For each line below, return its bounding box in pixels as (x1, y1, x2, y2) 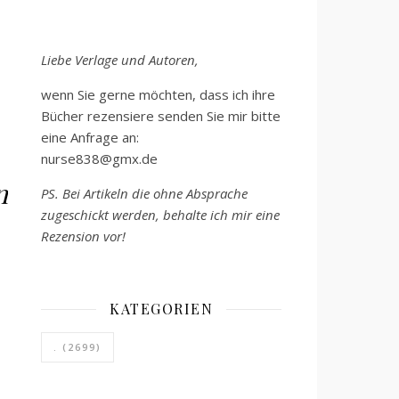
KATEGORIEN (110, 299, 213, 318)
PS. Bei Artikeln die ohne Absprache (41, 184, 248, 202)
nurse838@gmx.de (41, 150, 158, 167)
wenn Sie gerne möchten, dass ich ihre (41, 85, 275, 103)
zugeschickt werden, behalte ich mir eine (41, 206, 280, 224)
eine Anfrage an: (41, 128, 139, 146)
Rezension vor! (41, 227, 126, 245)
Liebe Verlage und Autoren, (41, 51, 199, 69)
